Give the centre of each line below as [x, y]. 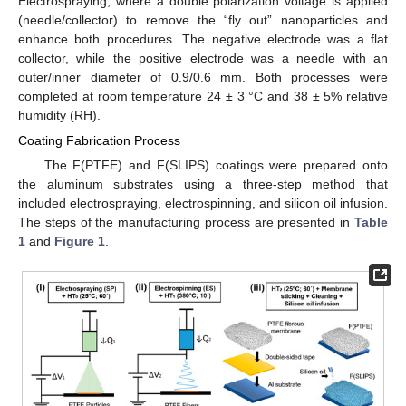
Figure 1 [80, 241]
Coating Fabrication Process [99, 140]
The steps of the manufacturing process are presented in [186, 222]
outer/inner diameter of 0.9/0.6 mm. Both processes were [203, 77]
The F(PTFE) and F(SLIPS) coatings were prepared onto [216, 164]
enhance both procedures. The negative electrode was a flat [203, 39]
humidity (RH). [59, 115]
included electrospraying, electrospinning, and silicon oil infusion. [203, 203]
